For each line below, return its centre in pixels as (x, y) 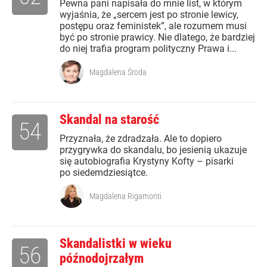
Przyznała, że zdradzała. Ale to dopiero (141, 139)
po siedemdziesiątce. (104, 173)
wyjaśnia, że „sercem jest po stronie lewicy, (149, 15)
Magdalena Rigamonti (125, 196)
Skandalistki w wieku (116, 244)
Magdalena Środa (118, 72)
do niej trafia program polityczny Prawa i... (148, 49)
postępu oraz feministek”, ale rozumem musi (153, 26)
